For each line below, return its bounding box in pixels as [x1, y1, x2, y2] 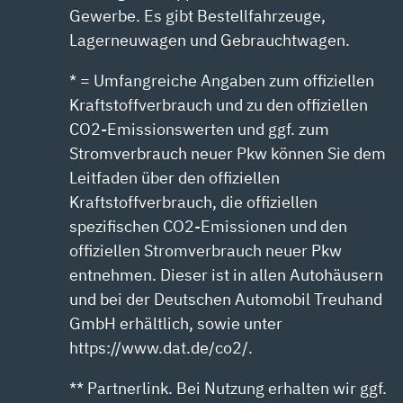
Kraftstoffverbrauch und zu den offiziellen [69, 94, 369, 116]
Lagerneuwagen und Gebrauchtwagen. [69, 30, 351, 51]
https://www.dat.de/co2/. [69, 337, 254, 359]
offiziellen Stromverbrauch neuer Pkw [69, 240, 343, 262]
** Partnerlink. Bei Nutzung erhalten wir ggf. [69, 378, 388, 399]
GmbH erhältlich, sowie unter [69, 313, 283, 335]
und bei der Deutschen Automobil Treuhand [69, 289, 383, 310]
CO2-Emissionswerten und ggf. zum [69, 119, 330, 140]
